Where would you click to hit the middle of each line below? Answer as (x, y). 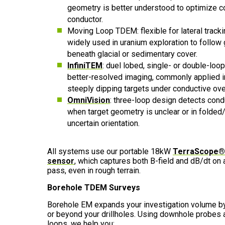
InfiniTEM (85, 66)
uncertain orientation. (103, 123)
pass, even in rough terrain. (94, 171)
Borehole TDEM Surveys (94, 188)
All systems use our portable (98, 151)
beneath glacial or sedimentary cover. (132, 54)
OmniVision (89, 100)
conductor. (85, 19)
